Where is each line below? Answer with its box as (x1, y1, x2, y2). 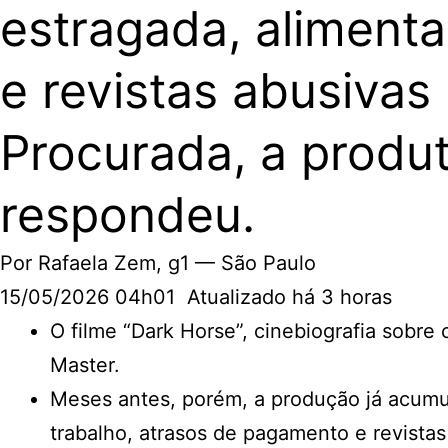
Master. (50, 353, 120, 378)
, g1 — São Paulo (156, 251, 316, 276)
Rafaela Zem (38, 251, 156, 276)
